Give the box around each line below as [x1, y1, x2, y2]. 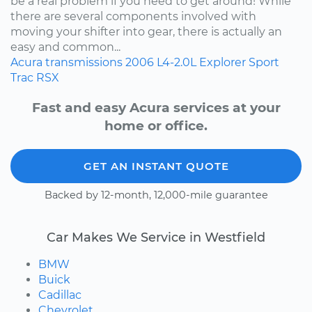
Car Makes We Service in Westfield [47, 229, 265, 244]
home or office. [104, 117, 208, 134]
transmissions [45, 55, 123, 69]
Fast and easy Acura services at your [31, 99, 281, 116]
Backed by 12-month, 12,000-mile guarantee [44, 188, 268, 201]
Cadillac [38, 288, 81, 302]
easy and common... [10, 40, 120, 54]
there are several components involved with [10, 9, 256, 23]
